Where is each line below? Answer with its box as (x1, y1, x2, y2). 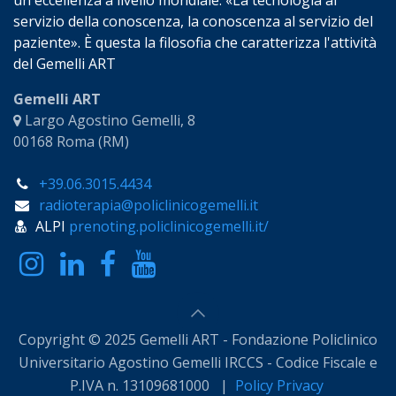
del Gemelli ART (13, 53, 116, 73)
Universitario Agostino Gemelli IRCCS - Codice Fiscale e (19, 352, 377, 372)
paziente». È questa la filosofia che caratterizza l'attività (13, 32, 377, 52)
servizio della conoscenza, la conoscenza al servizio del (13, 11, 373, 31)
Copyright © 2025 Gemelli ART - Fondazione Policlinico (19, 330, 377, 350)
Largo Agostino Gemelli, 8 (21, 110, 195, 130)
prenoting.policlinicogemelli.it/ (69, 216, 269, 236)
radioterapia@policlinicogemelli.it (38, 194, 258, 215)
